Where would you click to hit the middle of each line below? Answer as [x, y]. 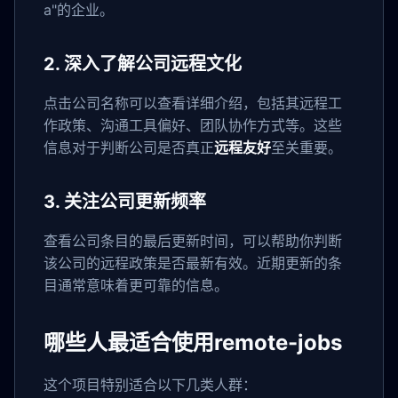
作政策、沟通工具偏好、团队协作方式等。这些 [193, 125]
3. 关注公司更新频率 [125, 201]
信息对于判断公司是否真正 [129, 147]
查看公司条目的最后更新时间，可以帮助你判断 [193, 240]
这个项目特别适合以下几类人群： [150, 384]
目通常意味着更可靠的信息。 [136, 285]
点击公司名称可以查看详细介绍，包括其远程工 [193, 103]
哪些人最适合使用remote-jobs [193, 342]
